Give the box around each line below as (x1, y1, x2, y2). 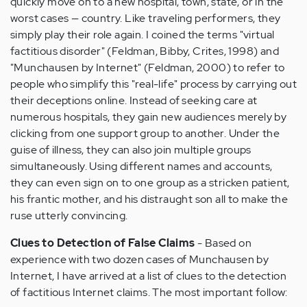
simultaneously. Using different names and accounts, (10, 159, 273, 174)
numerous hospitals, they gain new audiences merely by (10, 110, 287, 125)
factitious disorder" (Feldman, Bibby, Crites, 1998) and (10, 44, 279, 59)
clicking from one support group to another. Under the (10, 126, 280, 141)
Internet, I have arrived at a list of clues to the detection (10, 269, 286, 284)
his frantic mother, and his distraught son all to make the (10, 192, 288, 207)
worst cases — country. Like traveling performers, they (10, 11, 281, 26)
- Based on (195, 236, 252, 251)
